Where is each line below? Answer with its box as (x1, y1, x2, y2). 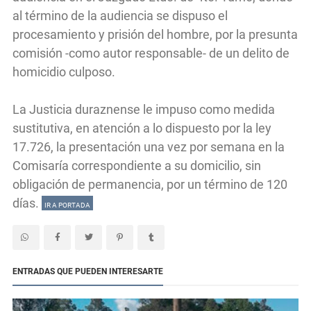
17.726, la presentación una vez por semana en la (12, 140, 285, 155)
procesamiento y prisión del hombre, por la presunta (12, 27, 298, 42)
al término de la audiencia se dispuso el (12, 8, 228, 24)
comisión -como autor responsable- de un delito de (12, 46, 289, 61)
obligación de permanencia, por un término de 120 (12, 177, 287, 192)
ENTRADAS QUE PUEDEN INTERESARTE (12, 267, 163, 277)
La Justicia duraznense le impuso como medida (12, 102, 275, 117)
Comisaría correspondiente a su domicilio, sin (12, 158, 261, 174)
